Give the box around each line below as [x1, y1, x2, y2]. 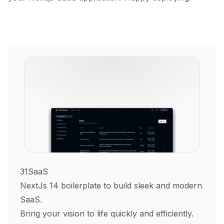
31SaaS [20, 166, 48, 176]
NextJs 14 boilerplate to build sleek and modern [20, 180, 202, 190]
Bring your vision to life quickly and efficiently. [20, 208, 193, 218]
